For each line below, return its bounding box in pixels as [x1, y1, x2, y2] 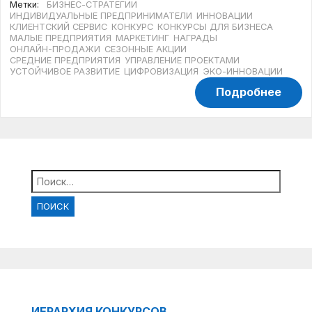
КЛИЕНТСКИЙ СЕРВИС [10, 21, 108, 32]
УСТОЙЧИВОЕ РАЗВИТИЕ [10, 65, 120, 77]
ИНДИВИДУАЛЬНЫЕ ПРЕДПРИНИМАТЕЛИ [10, 10, 193, 21]
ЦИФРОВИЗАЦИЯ [124, 65, 199, 77]
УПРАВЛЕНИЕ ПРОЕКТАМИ [125, 54, 240, 65]
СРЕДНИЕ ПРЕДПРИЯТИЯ [10, 54, 121, 65]
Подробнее [215, 84, 281, 99]
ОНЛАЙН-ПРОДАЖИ [10, 43, 101, 54]
